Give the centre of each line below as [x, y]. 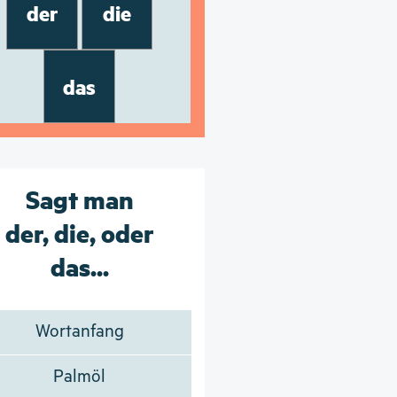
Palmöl [80, 377]
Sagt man [79, 198]
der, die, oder [79, 232]
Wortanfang [79, 331]
